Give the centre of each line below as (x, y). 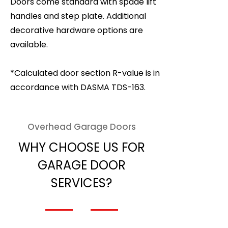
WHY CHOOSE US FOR (81, 147)
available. (29, 45)
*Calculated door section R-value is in (85, 73)
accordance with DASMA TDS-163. (78, 87)
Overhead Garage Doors (81, 127)
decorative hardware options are (77, 30)
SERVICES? (81, 183)
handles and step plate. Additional (78, 16)
